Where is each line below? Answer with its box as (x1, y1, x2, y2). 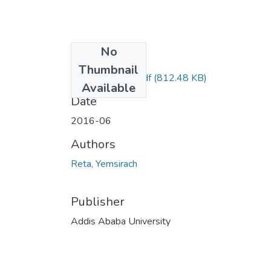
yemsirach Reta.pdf (71, 71, 151, 85)
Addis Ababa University (71, 214, 171, 228)
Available (82, 79, 135, 96)
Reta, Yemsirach (71, 157, 137, 171)
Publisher (71, 193, 125, 210)
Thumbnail (79, 61, 139, 78)
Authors (71, 135, 116, 152)
